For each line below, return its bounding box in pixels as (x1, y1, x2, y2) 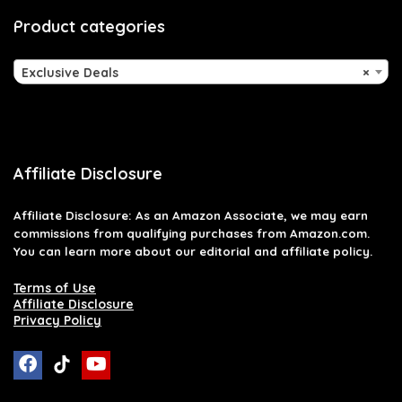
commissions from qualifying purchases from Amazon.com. (13, 225, 370, 240)
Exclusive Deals (22, 64, 118, 81)
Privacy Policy (13, 311, 101, 328)
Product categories (13, 15, 165, 37)
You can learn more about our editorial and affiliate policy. (13, 243, 372, 258)
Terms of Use (13, 279, 96, 296)
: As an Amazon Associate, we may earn (128, 207, 368, 223)
